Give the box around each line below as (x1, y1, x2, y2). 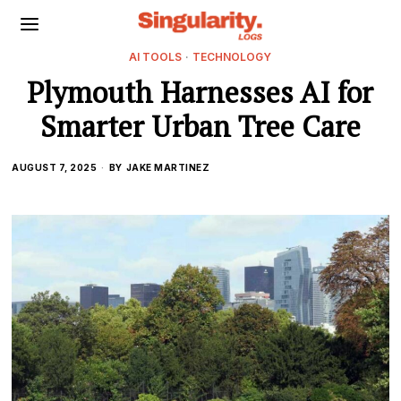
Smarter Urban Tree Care (39, 107, 361, 145)
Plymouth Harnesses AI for (27, 73, 374, 111)
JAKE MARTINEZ (125, 162, 210, 173)
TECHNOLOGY (192, 50, 272, 64)
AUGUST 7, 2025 (12, 162, 98, 173)
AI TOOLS (129, 50, 183, 64)
